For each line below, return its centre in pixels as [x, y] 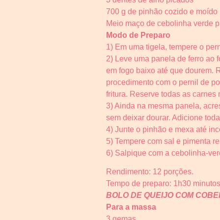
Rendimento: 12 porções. [150, 172]
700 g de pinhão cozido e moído [162, 12]
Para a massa [131, 207]
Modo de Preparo [138, 35]
